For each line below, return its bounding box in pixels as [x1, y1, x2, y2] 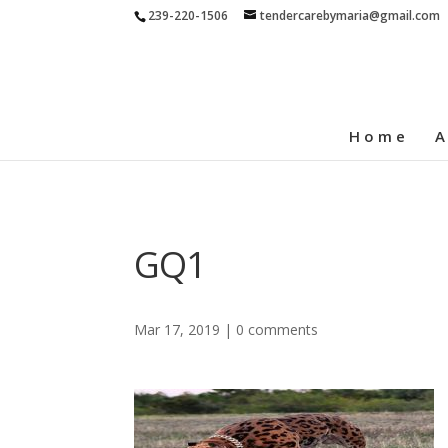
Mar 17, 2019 [134, 320, 221, 340]
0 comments [236, 320, 319, 340]
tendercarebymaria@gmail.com [260, 7, 441, 24]
